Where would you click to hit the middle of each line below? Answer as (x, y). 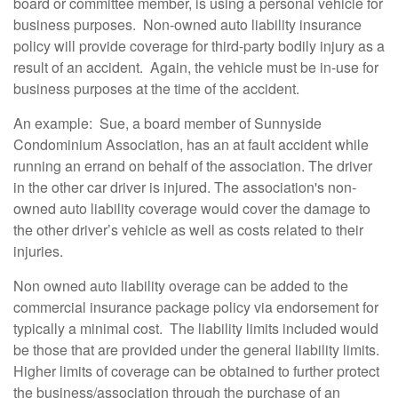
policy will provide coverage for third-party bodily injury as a (199, 46)
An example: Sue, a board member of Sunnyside (167, 123)
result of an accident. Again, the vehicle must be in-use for (196, 67)
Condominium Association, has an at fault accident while (191, 144)
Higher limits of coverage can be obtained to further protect (196, 371)
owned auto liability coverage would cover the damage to (192, 208)
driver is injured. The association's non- (231, 187)
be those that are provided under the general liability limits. (196, 350)
